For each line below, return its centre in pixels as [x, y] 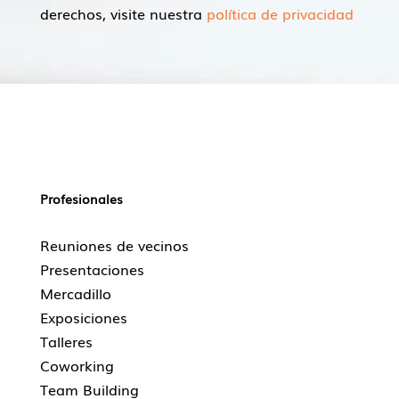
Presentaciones [92, 269]
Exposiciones [83, 318]
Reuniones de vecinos [114, 245]
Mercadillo [75, 293]
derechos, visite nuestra [123, 13]
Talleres [66, 342]
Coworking [77, 366]
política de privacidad [280, 13]
